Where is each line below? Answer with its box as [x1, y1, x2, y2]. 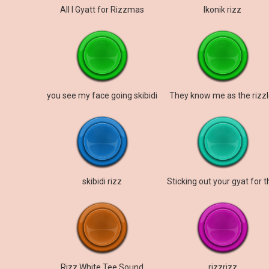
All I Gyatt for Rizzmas [59, 5, 144, 14]
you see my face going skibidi [46, 91, 157, 100]
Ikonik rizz [204, 5, 242, 14]
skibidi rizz [82, 177, 122, 186]
